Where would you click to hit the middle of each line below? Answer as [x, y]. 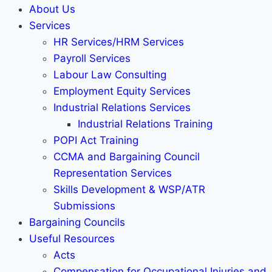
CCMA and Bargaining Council [127, 157]
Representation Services [113, 173]
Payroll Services [92, 58]
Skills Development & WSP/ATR [129, 189]
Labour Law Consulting [110, 75]
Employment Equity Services [122, 91]
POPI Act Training [96, 140]
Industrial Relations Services [122, 107]
